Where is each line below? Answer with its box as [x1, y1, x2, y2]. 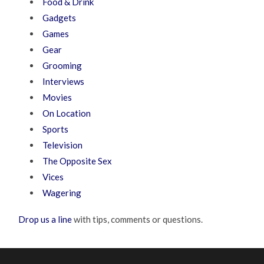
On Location [42, 107, 91, 118]
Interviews [42, 75, 85, 87]
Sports [42, 123, 69, 134]
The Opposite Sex [42, 155, 113, 166]
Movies [42, 91, 72, 103]
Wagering [42, 187, 82, 198]
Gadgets [42, 12, 77, 23]
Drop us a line [18, 213, 72, 225]
